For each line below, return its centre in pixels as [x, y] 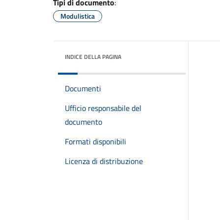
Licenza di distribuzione [104, 161]
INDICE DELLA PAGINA [93, 57]
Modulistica [78, 16]
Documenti [83, 88]
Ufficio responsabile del [103, 108]
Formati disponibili [96, 141]
